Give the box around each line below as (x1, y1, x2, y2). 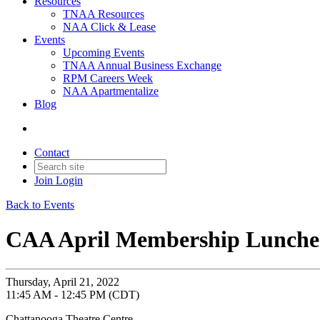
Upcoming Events (63, 46, 144, 59)
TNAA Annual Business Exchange (63, 59, 221, 71)
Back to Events (6, 199, 74, 211)
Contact (34, 146, 69, 159)
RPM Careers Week (63, 72, 153, 84)
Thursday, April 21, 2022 (6, 275, 119, 288)
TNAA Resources (63, 8, 144, 20)
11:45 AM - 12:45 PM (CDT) (6, 288, 139, 301)
